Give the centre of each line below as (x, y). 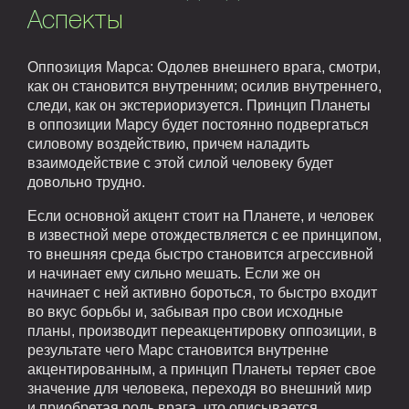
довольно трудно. (86, 182)
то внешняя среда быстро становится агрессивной (200, 254)
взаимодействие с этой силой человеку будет (180, 163)
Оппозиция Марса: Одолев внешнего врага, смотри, (204, 67)
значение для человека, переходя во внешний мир (199, 388)
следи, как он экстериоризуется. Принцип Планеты (199, 105)
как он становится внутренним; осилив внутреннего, (204, 86)
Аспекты (75, 21)
